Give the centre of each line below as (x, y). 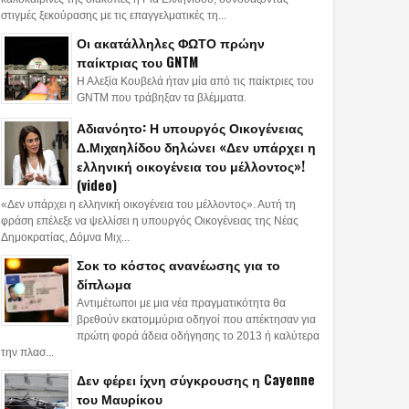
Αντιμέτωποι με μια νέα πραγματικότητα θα (181, 304)
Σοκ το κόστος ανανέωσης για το (178, 265)
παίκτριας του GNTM (137, 61)
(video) (97, 184)
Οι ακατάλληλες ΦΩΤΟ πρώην (171, 42)
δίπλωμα (104, 284)
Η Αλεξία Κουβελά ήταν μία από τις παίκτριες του (195, 82)
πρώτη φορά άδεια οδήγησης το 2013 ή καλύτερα (198, 336)
